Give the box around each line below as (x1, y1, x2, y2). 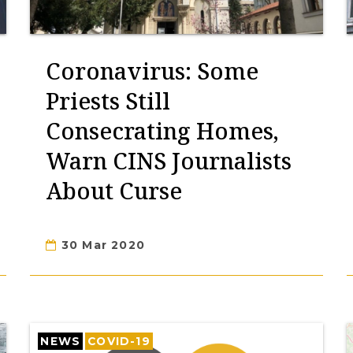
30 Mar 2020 (57, 238, 145, 252)
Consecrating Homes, (46, 115, 280, 146)
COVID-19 (87, 335, 150, 347)
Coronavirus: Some (46, 55, 259, 86)
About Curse (46, 175, 183, 206)
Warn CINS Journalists (46, 145, 292, 176)
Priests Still (46, 85, 171, 116)
